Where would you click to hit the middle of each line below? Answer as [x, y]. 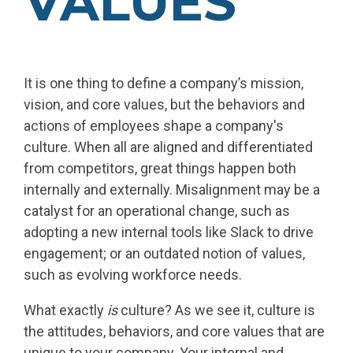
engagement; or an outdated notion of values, [164, 253]
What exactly [65, 310]
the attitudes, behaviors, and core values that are [174, 331]
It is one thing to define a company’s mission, [163, 83]
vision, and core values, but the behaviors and [164, 104]
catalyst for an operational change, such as [157, 210]
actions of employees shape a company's [154, 125]
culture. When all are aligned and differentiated [168, 147]
